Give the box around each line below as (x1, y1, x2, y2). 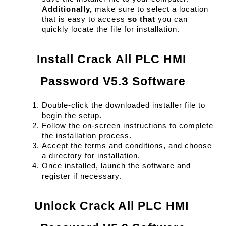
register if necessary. (42, 172, 122, 180)
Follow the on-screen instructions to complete (42, 121, 213, 130)
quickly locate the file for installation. (42, 25, 180, 34)
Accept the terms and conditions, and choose (42, 141, 212, 150)
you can (155, 15, 188, 24)
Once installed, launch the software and (42, 161, 191, 170)
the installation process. (42, 131, 132, 140)
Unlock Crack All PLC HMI (34, 199, 189, 212)
